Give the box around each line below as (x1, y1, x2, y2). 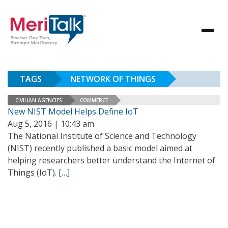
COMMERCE (80, 96, 108, 104)
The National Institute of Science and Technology (8, 130, 196, 141)
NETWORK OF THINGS (70, 73, 156, 84)
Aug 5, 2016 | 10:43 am (8, 118, 94, 129)
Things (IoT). (8, 167, 59, 178)
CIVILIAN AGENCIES (15, 96, 62, 104)
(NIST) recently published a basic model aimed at (8, 142, 192, 154)
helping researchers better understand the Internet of (8, 155, 215, 166)
